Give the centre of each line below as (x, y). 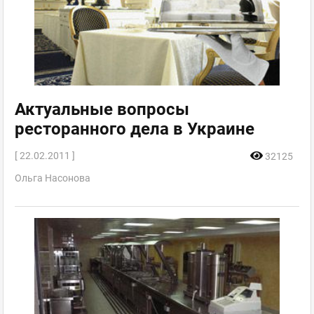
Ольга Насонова (53, 178)
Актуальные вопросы (102, 110)
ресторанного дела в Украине (135, 129)
